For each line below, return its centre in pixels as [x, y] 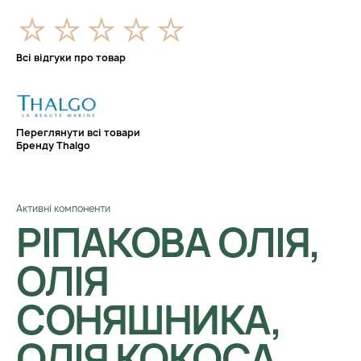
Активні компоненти [63, 208]
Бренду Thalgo [53, 145]
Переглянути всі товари [78, 133]
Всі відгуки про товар [71, 58]
